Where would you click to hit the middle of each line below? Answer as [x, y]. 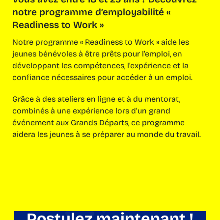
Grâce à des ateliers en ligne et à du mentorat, [96, 99]
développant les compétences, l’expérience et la [100, 65]
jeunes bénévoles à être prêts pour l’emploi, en [97, 54]
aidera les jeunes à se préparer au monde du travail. [107, 134]
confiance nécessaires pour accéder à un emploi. [102, 77]
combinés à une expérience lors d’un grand [91, 110]
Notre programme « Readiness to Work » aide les [101, 42]
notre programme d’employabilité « [91, 12]
